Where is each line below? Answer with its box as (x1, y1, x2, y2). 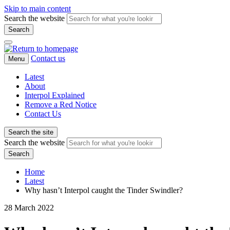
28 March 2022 (4, 203, 54, 212)
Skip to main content (4, 4, 71, 13)
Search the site (8, 128, 53, 136)
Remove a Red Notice (25, 100, 97, 109)
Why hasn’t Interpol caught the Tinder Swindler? (25, 186, 183, 195)
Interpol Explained (25, 91, 85, 100)
